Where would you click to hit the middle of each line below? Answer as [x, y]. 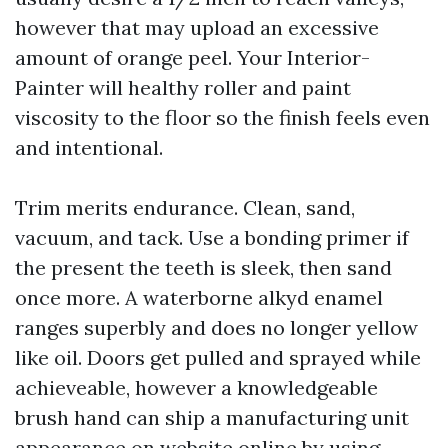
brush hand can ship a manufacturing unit [212, 417]
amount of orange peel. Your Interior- [192, 57]
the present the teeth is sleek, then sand [203, 267]
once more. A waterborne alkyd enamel [199, 297]
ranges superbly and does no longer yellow [216, 327]
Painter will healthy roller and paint [183, 87]
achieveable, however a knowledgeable [196, 387]
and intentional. [89, 147]
